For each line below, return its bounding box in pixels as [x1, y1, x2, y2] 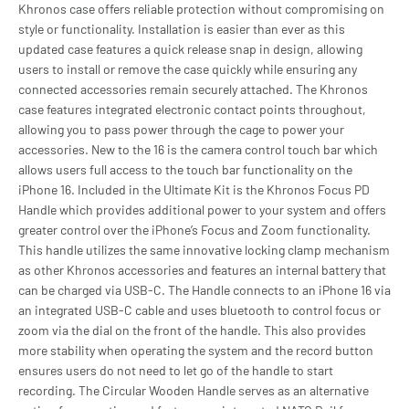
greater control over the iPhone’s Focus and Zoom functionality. [18, 221, 371, 237]
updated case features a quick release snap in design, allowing [18, 40, 362, 57]
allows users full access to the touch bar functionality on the [18, 161, 352, 177]
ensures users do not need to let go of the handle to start [18, 362, 333, 378]
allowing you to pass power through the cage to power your [18, 121, 344, 137]
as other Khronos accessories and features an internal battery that [18, 261, 386, 278]
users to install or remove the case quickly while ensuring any [18, 60, 357, 77]
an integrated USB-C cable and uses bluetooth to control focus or [18, 301, 381, 318]
